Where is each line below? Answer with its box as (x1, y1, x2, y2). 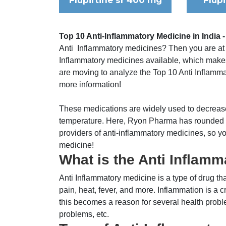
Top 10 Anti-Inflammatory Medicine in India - (59, 32, 225, 41)
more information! (59, 80, 121, 89)
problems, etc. (59, 210, 109, 219)
